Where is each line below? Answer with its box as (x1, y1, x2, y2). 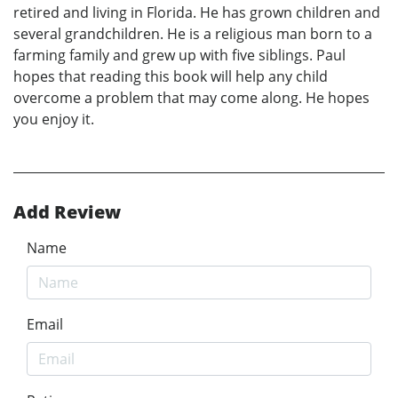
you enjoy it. (13, 109, 94, 130)
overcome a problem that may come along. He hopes (13, 88, 370, 108)
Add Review (13, 200, 121, 225)
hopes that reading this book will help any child (13, 67, 328, 87)
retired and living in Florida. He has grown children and (13, 3, 380, 23)
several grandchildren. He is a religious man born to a (13, 24, 372, 44)
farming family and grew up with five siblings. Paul (13, 45, 346, 66)
